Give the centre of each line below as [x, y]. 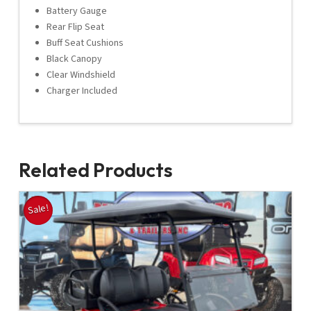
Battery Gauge [76, 11]
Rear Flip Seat [75, 27]
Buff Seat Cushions [85, 43]
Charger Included [82, 91]
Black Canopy [74, 59]
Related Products [95, 170]
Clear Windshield [81, 75]
